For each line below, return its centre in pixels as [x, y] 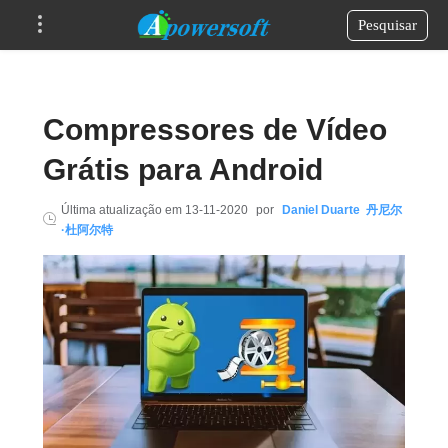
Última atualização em [122, 210]
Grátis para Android [182, 169]
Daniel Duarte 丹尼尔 [341, 210]
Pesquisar [387, 24]
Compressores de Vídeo [214, 129]
